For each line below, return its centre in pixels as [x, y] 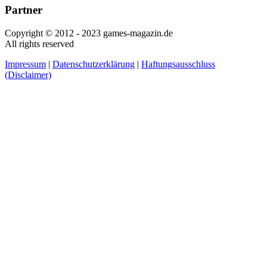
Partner [24, 10]
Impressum [25, 64]
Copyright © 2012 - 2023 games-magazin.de [89, 33]
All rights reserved [39, 44]
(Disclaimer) [28, 74]
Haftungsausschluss [178, 64]
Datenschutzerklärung [94, 64]
